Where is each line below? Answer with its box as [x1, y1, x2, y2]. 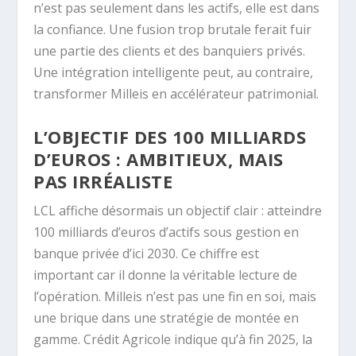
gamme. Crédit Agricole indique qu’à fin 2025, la [33, 330, 313, 348]
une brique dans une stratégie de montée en [33, 308, 300, 327]
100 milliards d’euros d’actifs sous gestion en [33, 222, 300, 241]
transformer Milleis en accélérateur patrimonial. [33, 85, 319, 103]
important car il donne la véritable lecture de [33, 265, 298, 284]
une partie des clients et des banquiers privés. [33, 42, 306, 60]
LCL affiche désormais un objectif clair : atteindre [33, 201, 323, 219]
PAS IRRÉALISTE [33, 168, 173, 193]
